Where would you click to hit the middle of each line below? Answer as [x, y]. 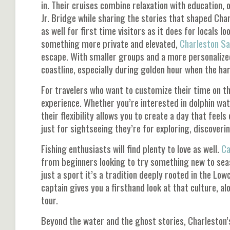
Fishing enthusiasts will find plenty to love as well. [131, 149]
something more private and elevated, [110, 44]
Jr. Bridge [59, 18]
